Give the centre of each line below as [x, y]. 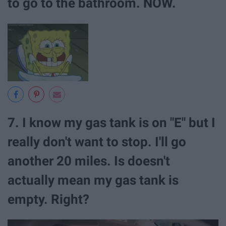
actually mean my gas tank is [93, 180]
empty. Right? [48, 199]
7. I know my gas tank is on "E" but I [111, 122]
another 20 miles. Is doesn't [89, 161]
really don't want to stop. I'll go [97, 142]
